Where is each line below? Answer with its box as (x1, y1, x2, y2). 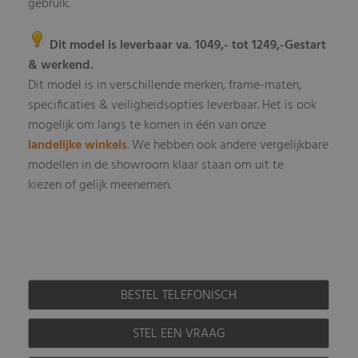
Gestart (284, 34, 327, 56)
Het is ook (259, 94, 317, 116)
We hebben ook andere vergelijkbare (129, 134, 329, 156)
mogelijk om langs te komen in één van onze (28, 114, 267, 136)
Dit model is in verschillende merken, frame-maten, (28, 74, 302, 96)
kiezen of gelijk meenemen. (28, 174, 172, 196)
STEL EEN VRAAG (132, 323, 225, 344)
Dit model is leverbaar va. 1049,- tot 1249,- (46, 34, 285, 56)
